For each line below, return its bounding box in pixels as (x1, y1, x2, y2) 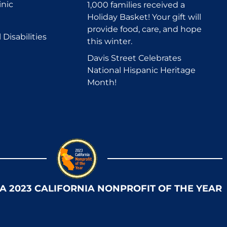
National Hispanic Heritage (87, 65, 196, 75)
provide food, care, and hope (87, 24, 202, 34)
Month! (87, 77, 117, 87)
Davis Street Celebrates (87, 53, 181, 63)
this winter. (87, 36, 132, 46)
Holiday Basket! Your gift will (87, 12, 201, 22)
